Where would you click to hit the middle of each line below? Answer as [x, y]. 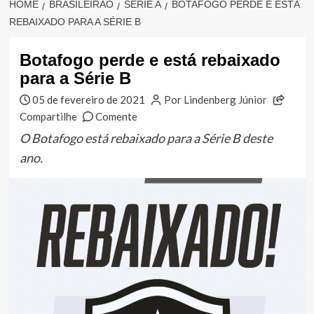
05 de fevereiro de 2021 [89, 100]
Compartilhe [48, 117]
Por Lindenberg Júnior [216, 100]
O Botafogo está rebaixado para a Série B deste [146, 138]
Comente [117, 117]
